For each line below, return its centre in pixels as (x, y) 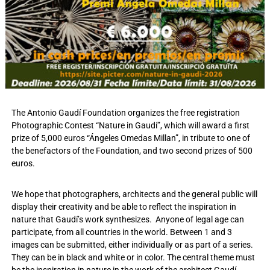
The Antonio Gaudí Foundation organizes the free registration (125, 112)
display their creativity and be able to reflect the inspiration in (124, 206)
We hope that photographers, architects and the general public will (134, 194)
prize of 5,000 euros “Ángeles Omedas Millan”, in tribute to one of (130, 138)
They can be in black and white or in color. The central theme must (133, 257)
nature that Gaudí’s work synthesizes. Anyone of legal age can (127, 219)
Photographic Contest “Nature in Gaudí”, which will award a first (130, 125)
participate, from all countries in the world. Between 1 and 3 (121, 232)
